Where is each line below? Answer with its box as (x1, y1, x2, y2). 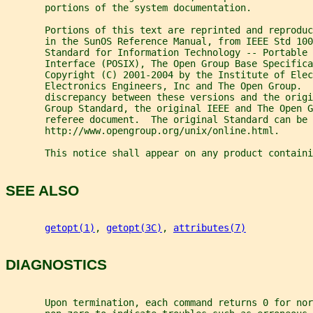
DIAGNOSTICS (6, 256, 107, 273)
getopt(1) (45, 222, 95, 234)
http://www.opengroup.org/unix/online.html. (6, 125, 279, 137)
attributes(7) (173, 222, 246, 234)
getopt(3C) (106, 222, 162, 234)
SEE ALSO (6, 182, 79, 198)
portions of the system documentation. (6, 2, 252, 14)
